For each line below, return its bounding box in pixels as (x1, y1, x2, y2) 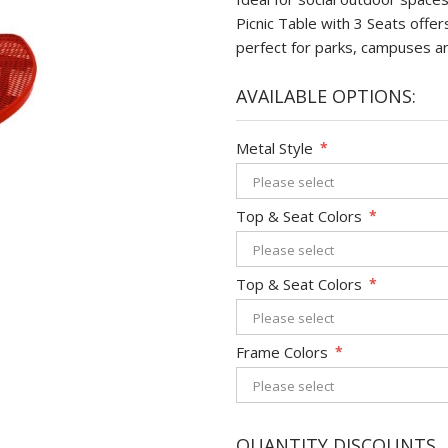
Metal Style (236, 137, 313, 158)
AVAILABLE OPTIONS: (236, 84, 416, 108)
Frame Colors (236, 341, 328, 362)
